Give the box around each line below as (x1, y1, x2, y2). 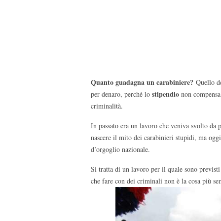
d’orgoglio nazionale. (91, 145, 150, 154)
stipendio (152, 89, 179, 99)
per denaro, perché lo (91, 89, 152, 99)
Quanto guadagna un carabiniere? (91, 77, 196, 87)
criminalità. (91, 101, 123, 110)
